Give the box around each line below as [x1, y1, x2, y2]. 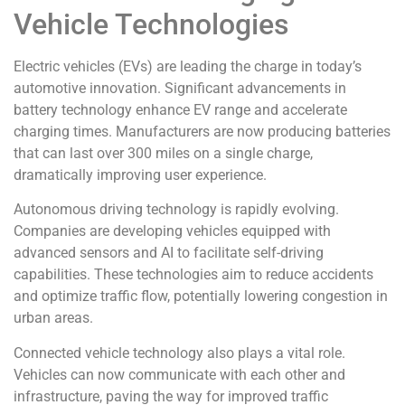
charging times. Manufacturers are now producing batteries [14, 122, 391, 140]
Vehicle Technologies [14, 6, 288, 42]
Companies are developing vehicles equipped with [14, 222, 331, 240]
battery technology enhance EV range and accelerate [14, 100, 347, 118]
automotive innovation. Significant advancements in [14, 79, 346, 97]
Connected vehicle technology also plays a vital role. [14, 344, 345, 362]
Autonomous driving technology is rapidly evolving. [14, 201, 339, 219]
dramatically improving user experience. [14, 165, 267, 184]
